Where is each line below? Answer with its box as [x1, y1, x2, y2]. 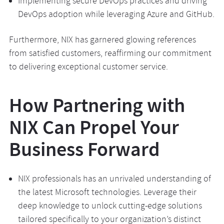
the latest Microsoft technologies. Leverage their [17, 186, 196, 200]
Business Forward [8, 136, 160, 162]
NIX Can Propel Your [8, 114, 179, 140]
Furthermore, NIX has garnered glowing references [8, 34, 196, 47]
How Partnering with [8, 92, 185, 118]
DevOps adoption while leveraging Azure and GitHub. [17, 8, 214, 22]
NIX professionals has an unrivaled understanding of [17, 173, 211, 186]
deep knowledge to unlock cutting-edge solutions [17, 200, 202, 213]
